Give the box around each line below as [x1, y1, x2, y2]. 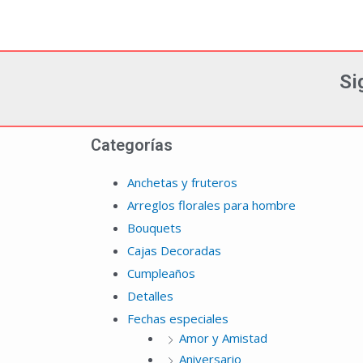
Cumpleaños [127, 265, 195, 282]
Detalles [127, 288, 173, 305]
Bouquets [127, 220, 181, 237]
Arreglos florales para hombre [127, 197, 296, 214]
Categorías [91, 135, 173, 156]
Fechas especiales [127, 310, 228, 327]
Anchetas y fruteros [127, 174, 237, 191]
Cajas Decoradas [127, 242, 221, 259]
